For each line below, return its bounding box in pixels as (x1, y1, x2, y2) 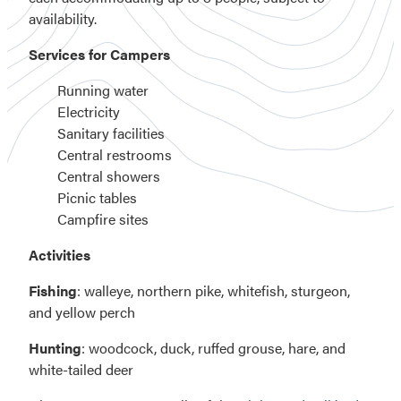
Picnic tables (57, 186, 137, 208)
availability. (29, 7, 97, 29)
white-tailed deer (29, 358, 133, 380)
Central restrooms (57, 143, 172, 165)
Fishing (29, 279, 77, 301)
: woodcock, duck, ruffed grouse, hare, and (81, 337, 346, 358)
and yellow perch (29, 301, 135, 322)
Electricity (57, 100, 120, 122)
